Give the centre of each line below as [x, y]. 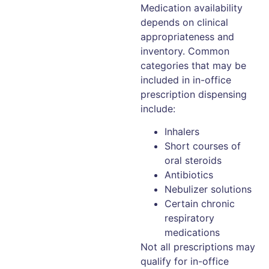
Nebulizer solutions [208, 189]
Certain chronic [200, 204]
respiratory [189, 218]
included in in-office [186, 80]
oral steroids [193, 161]
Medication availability [192, 8]
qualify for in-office [185, 261]
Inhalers [182, 132]
